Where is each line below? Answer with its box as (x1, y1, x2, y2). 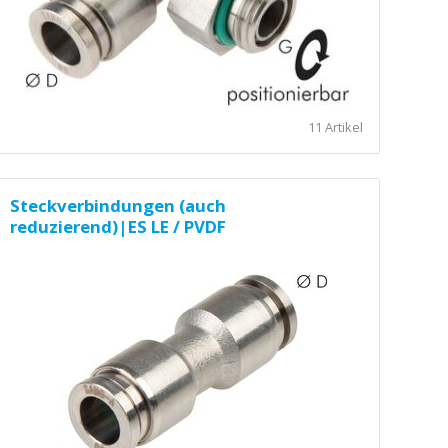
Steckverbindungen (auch (10, 194, 227, 218)
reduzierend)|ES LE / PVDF (10, 215, 227, 239)
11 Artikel (307, 118, 363, 137)
